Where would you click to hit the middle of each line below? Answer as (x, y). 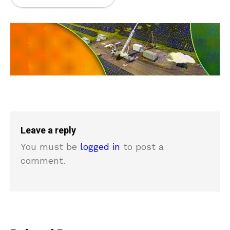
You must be (50, 147)
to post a (142, 147)
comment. (43, 161)
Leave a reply (48, 131)
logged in (100, 147)
